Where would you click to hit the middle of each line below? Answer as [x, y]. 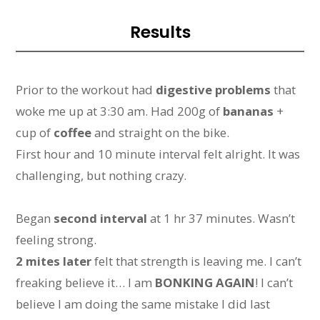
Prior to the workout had [86, 90]
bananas [249, 111]
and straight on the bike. [161, 133]
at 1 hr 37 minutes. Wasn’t [221, 218]
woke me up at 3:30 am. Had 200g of [120, 111]
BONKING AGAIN [205, 282]
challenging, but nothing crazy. [101, 176]
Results [160, 32]
